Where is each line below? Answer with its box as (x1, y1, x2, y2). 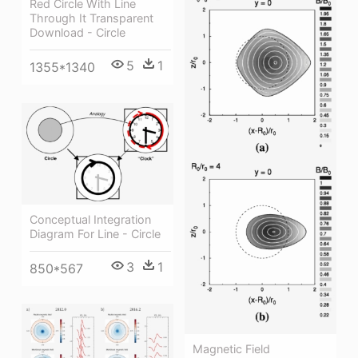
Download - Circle (30, 26, 125, 40)
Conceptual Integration (30, 212, 151, 226)
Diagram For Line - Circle (30, 226, 161, 241)
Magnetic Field (193, 342, 270, 356)
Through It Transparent (30, 11, 153, 26)
